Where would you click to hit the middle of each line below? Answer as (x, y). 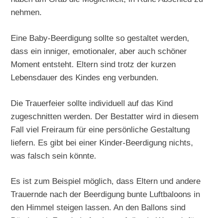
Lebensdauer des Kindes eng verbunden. (85, 77)
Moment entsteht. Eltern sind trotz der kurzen (93, 64)
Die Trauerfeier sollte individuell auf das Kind (92, 103)
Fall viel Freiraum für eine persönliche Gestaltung (100, 129)
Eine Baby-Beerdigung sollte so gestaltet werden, (100, 38)
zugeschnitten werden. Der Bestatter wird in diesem (105, 116)
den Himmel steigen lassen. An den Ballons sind (98, 208)
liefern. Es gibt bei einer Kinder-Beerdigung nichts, (102, 142)
